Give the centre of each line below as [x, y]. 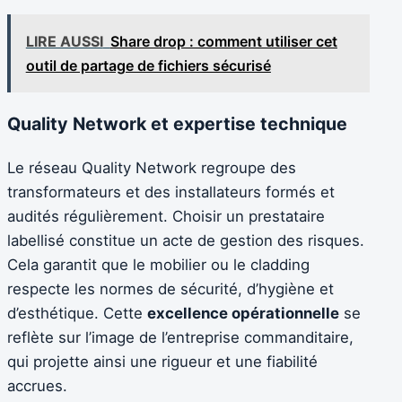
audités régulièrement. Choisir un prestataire [166, 216]
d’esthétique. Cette [77, 313]
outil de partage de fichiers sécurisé [148, 65]
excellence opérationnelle [243, 313]
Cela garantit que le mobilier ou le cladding [158, 264]
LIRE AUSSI [64, 41]
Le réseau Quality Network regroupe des [152, 167]
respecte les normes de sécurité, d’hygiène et [170, 288]
